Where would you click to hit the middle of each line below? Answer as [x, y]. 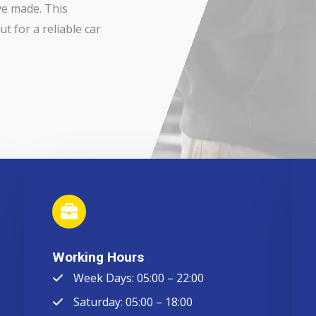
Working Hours [98, 257]
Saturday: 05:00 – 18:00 [133, 302]
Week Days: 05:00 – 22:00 [139, 278]
